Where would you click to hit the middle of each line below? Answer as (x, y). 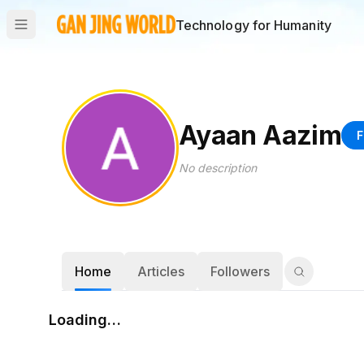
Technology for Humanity (253, 25)
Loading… (85, 320)
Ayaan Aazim (260, 135)
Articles (161, 271)
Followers (240, 271)
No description (218, 167)
